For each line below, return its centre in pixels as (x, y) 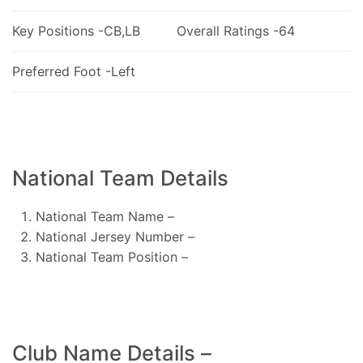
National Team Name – (105, 216)
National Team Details (120, 177)
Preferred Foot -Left (74, 71)
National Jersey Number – (115, 236)
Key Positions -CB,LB (76, 30)
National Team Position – (111, 256)
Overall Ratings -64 (235, 30)
